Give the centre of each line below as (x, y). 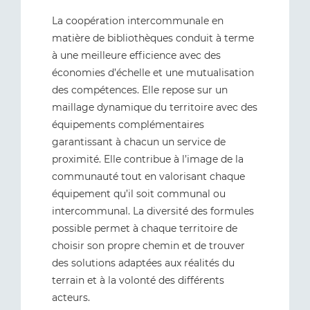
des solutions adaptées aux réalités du (143, 263)
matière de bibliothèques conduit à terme (153, 38)
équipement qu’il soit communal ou (139, 194)
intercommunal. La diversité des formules (153, 211)
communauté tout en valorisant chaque (148, 176)
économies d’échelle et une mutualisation (153, 73)
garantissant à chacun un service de (139, 142)
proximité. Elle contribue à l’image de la (148, 159)
